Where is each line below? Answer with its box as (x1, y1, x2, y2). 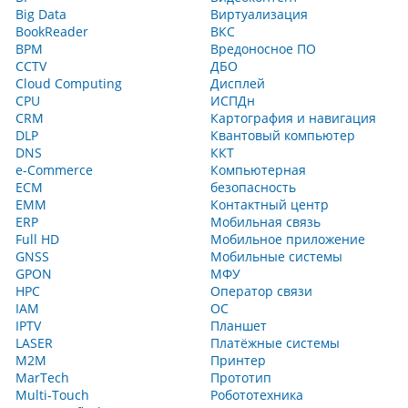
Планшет (210, 317, 267, 334)
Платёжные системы (210, 334, 340, 352)
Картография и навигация (210, 109, 376, 127)
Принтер (210, 352, 266, 369)
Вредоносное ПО (210, 40, 316, 57)
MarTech (15, 369, 69, 386)
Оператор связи (210, 282, 312, 300)
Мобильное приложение (210, 230, 365, 248)
